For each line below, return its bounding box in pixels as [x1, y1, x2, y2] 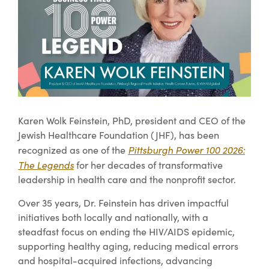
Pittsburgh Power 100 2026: [128, 142, 245, 156]
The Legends [18, 157, 74, 171]
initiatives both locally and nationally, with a [18, 211, 208, 223]
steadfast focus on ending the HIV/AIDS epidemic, [18, 225, 235, 238]
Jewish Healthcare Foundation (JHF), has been [18, 128, 219, 141]
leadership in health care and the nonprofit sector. [18, 172, 236, 186]
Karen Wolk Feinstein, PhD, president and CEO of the [18, 113, 246, 127]
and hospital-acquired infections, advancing [18, 254, 213, 267]
